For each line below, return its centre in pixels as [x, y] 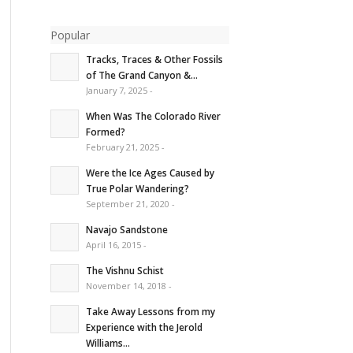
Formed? [105, 131]
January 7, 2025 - [119, 90]
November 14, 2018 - [128, 285]
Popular [70, 35]
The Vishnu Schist [124, 270]
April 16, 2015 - [116, 244]
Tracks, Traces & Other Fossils [154, 59]
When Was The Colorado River [153, 115]
